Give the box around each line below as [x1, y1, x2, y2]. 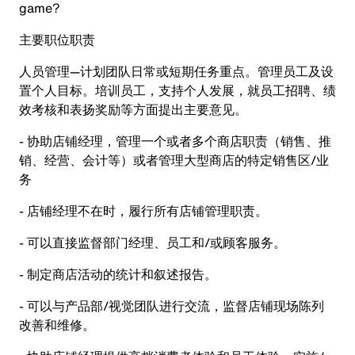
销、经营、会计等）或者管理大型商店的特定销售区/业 [19, 151, 329, 170]
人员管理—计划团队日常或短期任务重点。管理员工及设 [19, 62, 334, 81]
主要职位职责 [19, 30, 95, 49]
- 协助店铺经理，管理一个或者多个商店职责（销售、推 [19, 132, 331, 151]
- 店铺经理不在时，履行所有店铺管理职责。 [19, 201, 268, 220]
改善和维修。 [19, 315, 95, 334]
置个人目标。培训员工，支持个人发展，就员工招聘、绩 [19, 81, 336, 100]
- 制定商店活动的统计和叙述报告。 [19, 265, 217, 284]
